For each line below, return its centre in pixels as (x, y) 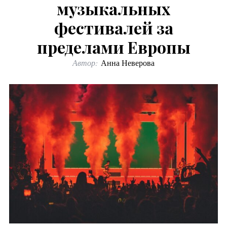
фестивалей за (113, 27)
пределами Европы (113, 47)
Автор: (85, 62)
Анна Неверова (128, 62)
